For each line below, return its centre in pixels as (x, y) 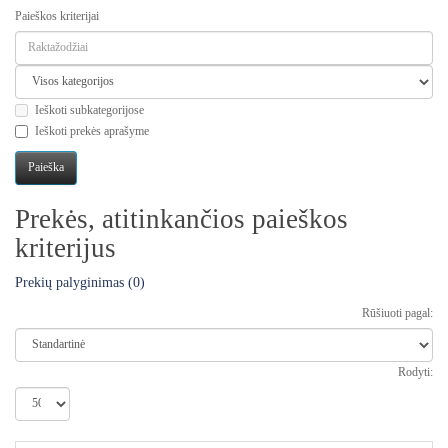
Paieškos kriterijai (57, 15)
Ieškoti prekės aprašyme (92, 130)
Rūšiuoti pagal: (397, 312)
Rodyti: (415, 371)
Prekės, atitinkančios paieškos (181, 218)
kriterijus (65, 247)
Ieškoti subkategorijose (89, 109)
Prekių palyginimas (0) (80, 282)
